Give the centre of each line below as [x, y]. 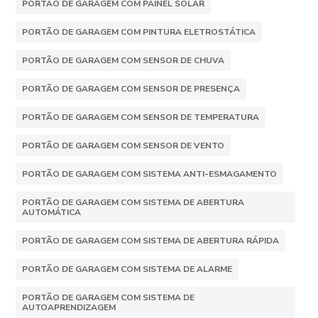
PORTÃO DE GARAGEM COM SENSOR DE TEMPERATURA [141, 117]
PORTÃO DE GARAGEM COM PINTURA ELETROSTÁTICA [139, 32]
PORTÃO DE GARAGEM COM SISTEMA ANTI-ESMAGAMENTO [150, 174]
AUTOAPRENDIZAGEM [69, 307]
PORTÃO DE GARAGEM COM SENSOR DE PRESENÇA [131, 88]
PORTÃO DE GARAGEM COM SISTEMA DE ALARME [127, 269]
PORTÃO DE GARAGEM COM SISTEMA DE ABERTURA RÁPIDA [151, 240]
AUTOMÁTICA [52, 212]
